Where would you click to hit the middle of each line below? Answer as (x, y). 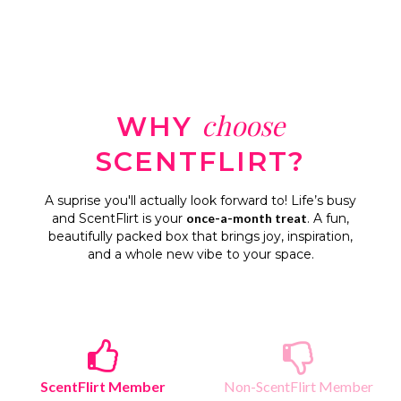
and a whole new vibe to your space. (200, 254)
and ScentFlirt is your (119, 218)
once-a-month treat (247, 218)
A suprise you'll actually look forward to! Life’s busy (200, 200)
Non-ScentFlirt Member (298, 386)
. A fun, (328, 218)
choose (243, 125)
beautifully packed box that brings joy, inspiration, (200, 236)
